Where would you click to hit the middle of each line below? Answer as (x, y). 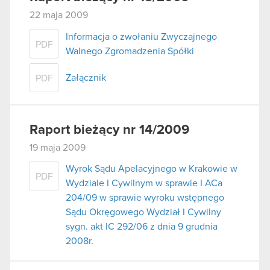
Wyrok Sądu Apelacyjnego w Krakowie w (152, 169)
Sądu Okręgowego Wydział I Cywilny (143, 212)
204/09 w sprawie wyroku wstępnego (145, 198)
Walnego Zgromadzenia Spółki (130, 51)
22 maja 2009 (59, 15)
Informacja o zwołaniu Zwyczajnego (141, 36)
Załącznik (86, 77)
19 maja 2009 (58, 147)
